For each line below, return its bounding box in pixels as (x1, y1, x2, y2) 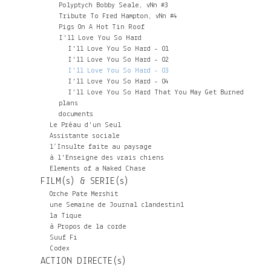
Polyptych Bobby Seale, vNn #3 (59, 2, 168, 9)
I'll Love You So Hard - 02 (68, 56, 169, 64)
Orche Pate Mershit (50, 191, 118, 198)
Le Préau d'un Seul (50, 122, 121, 129)
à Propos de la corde (50, 223, 126, 230)
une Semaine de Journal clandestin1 (50, 201, 184, 209)
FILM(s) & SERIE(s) (41, 177, 129, 186)
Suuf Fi (50, 234, 77, 241)
